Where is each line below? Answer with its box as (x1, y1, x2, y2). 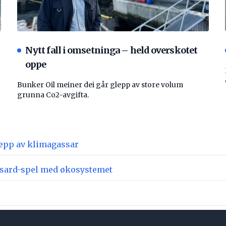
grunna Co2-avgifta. (17, 90, 89, 100)
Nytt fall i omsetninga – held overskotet (25, 44, 198, 56)
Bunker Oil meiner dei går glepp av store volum (17, 80, 183, 90)
